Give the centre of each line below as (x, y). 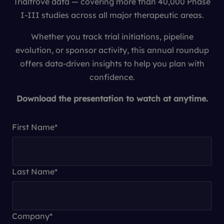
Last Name (33, 171)
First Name (33, 127)
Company (31, 216)
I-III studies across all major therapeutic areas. (112, 15)
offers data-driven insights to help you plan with (112, 63)
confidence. (112, 77)
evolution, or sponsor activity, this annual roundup (112, 50)
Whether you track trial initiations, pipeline (112, 36)
